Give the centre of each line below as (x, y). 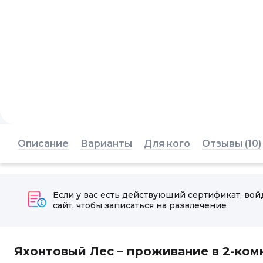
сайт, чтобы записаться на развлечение (139, 205)
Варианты (106, 144)
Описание (43, 144)
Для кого (167, 144)
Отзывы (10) (232, 144)
